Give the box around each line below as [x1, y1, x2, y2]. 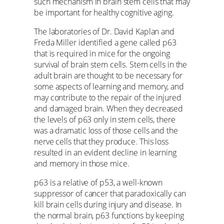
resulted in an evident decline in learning [34, 146, 176, 158]
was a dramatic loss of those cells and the [34, 124, 178, 136]
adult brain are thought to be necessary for [34, 69, 182, 81]
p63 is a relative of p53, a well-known [34, 177, 163, 188]
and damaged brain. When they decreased [34, 102, 183, 114]
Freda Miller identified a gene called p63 [34, 36, 176, 48]
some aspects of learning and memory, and [34, 80, 184, 92]
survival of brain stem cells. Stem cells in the [34, 58, 187, 70]
